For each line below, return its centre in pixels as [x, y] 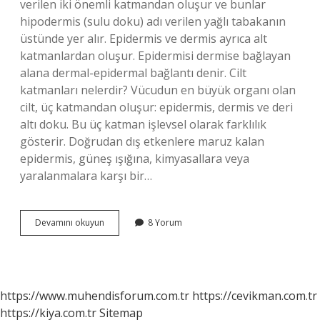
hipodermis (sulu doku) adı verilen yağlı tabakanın [153, 21]
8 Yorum [165, 222]
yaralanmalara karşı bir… [86, 176]
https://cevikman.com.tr [255, 296]
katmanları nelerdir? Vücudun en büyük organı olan [158, 90]
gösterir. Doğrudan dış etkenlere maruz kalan [142, 141]
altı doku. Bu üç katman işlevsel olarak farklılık [143, 124]
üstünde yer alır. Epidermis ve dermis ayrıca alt [144, 39]
